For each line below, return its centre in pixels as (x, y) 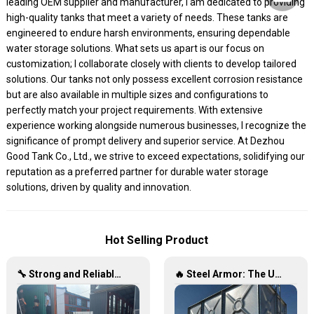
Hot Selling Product (157, 240)
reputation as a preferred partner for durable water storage (137, 172)
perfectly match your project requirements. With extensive (134, 110)
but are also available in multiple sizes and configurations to (137, 95)
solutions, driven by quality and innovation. (98, 187)
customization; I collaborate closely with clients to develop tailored (151, 64)
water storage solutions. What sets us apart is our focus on (135, 48)
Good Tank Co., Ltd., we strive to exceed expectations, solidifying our (155, 156)
